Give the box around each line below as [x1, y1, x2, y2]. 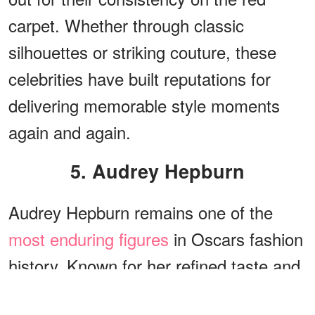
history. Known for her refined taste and [8, 252, 300, 278]
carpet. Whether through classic [8, 12, 244, 37]
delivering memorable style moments [8, 92, 280, 117]
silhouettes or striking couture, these [8, 39, 276, 64]
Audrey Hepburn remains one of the [8, 199, 273, 224]
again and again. [8, 119, 131, 144]
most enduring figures [8, 226, 169, 251]
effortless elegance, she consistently [8, 279, 277, 304]
